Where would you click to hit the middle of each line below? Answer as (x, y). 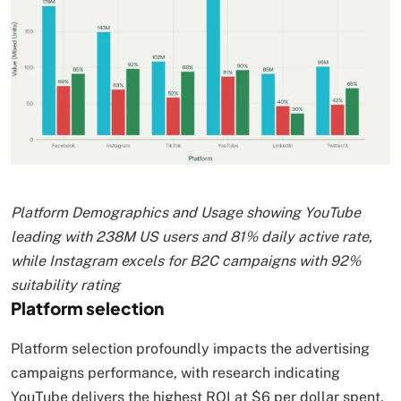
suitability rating (65, 286)
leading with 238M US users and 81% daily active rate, (192, 237)
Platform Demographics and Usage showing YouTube (186, 213)
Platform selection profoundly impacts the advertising (190, 349)
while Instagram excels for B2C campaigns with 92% (186, 261)
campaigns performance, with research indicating (175, 373)
